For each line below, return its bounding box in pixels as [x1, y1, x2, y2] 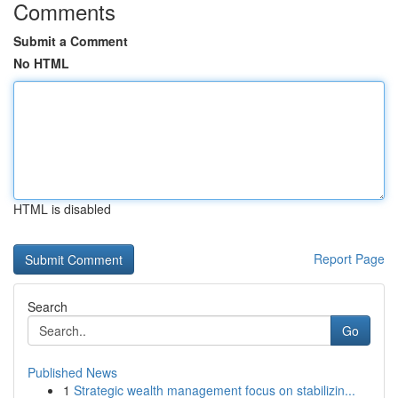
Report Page [314, 250, 385, 267]
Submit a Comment [13, 32, 128, 50]
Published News [28, 363, 117, 381]
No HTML [13, 54, 69, 72]
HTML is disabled [13, 200, 111, 218]
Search [28, 298, 68, 315]
